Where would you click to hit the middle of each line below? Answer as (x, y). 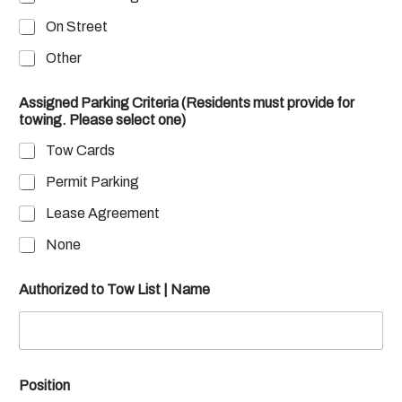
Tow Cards (80, 150)
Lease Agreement (103, 213)
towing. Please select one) (102, 119)
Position (44, 385)
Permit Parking (92, 181)
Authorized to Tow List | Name (114, 289)
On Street (77, 26)
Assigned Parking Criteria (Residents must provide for (187, 102)
